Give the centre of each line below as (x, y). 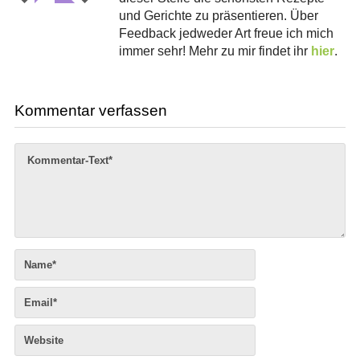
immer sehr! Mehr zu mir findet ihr (215, 51)
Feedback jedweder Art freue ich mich (226, 33)
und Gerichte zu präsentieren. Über (218, 15)
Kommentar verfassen (90, 110)
